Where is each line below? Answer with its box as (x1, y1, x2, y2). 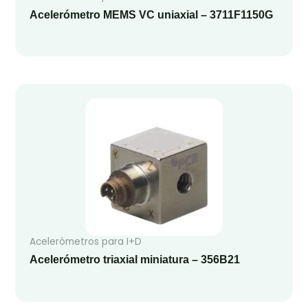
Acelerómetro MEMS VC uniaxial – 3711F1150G (29, 9, 273, 21)
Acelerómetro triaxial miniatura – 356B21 (29, 254, 240, 266)
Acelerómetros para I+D (29, 234, 142, 248)
